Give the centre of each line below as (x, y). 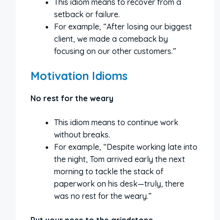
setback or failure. (87, 14)
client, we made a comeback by (111, 39)
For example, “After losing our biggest (123, 27)
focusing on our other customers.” (115, 51)
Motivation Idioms (79, 76)
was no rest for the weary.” (103, 196)
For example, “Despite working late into (126, 147)
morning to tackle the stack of (109, 171)
